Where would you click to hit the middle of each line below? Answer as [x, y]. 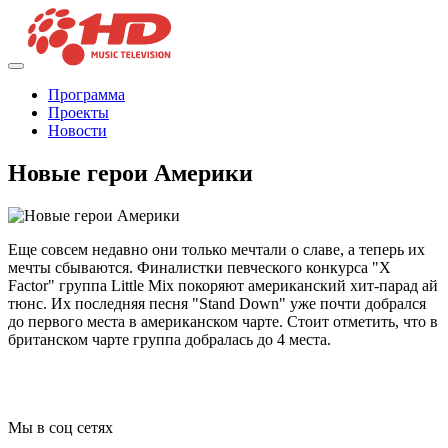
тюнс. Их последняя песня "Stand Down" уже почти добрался [217, 304]
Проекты [78, 113]
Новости [77, 131]
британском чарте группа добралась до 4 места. [169, 340]
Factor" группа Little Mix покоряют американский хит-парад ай [223, 286]
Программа [86, 95]
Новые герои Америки [130, 173]
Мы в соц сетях [60, 428]
